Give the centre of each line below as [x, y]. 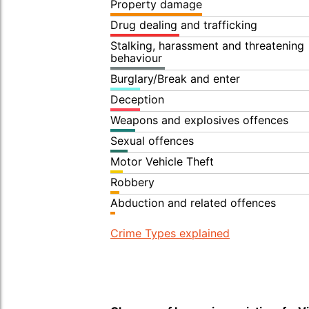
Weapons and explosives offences [199, 120]
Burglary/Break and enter [175, 79]
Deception [137, 99]
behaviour [136, 58]
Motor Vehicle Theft [162, 161]
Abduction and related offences [193, 203]
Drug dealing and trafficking [184, 25]
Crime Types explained [170, 233]
